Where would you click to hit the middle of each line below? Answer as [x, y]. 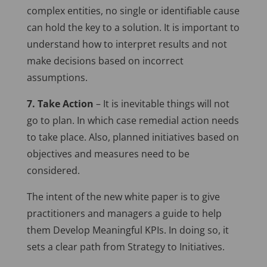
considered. [53, 171]
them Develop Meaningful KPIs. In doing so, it [128, 230]
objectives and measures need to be [108, 154]
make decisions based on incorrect [105, 61]
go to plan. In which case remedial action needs [133, 121]
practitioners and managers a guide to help [124, 214]
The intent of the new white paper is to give [123, 197]
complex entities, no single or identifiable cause [133, 11]
